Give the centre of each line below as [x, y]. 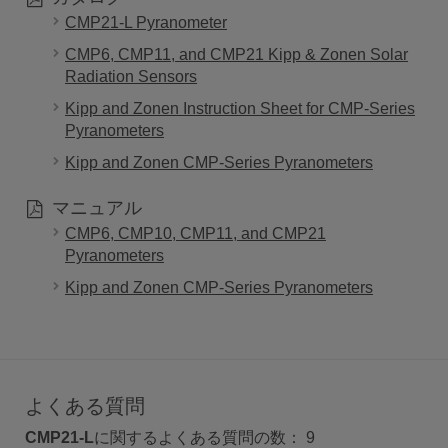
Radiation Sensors [131, 77]
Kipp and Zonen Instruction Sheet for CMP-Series [240, 109]
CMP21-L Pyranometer [146, 23]
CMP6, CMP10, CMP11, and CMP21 [195, 234]
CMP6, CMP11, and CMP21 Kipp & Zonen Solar [236, 55]
